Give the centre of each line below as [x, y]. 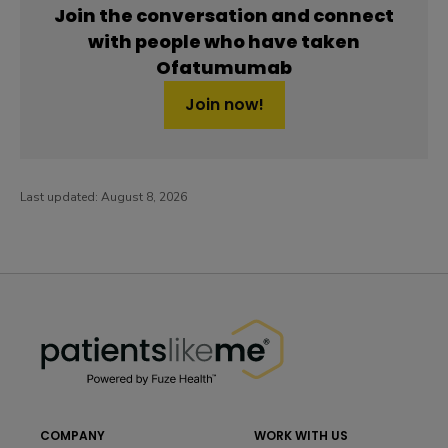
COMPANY [72, 435]
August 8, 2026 [144, 197]
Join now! [224, 104]
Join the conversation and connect [224, 15]
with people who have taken [224, 41]
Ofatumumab [224, 67]
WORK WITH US [301, 435]
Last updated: [60, 197]
